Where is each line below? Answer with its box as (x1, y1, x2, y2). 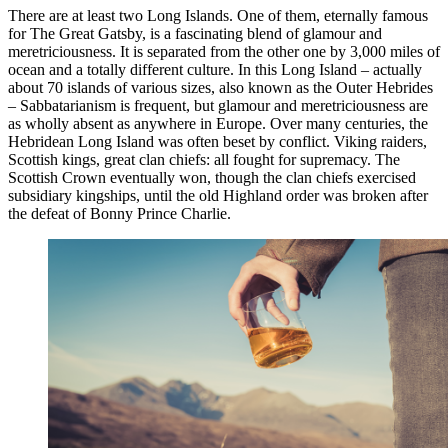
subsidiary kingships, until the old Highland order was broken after (8, 187, 428, 205)
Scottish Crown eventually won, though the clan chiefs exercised (8, 169, 416, 187)
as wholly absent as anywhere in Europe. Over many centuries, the (8, 115, 428, 133)
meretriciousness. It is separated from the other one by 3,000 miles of (8, 43, 440, 61)
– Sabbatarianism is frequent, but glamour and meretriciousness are (8, 97, 428, 115)
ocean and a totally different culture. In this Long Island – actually (8, 61, 422, 79)
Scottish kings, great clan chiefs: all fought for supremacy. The (8, 151, 400, 169)
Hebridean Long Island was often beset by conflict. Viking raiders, (8, 133, 427, 151)
